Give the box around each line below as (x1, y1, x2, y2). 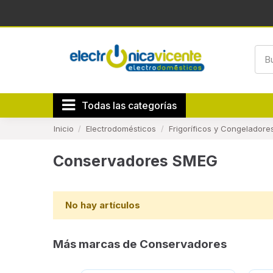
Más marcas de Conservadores (53, 236, 227, 251)
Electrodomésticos (86, 123, 157, 133)
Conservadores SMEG (53, 152, 218, 170)
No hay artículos (65, 199, 140, 211)
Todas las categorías (82, 99, 177, 112)
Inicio (53, 123, 74, 133)
